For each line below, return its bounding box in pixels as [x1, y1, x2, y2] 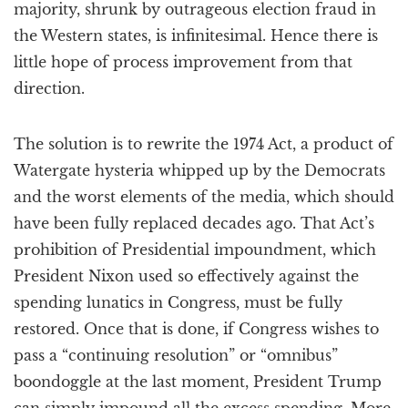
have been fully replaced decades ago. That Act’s [14, 214, 374, 232]
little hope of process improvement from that [14, 53, 352, 71]
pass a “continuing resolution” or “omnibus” [14, 346, 338, 364]
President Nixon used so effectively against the [14, 267, 359, 285]
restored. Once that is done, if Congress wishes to [14, 320, 379, 338]
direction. [14, 79, 85, 97]
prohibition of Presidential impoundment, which [14, 240, 376, 259]
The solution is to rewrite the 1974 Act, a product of [14, 135, 393, 153]
